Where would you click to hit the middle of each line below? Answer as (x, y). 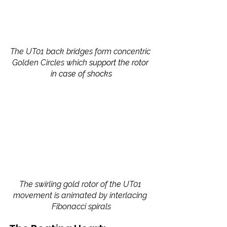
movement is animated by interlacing (81, 196)
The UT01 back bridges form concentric (81, 52)
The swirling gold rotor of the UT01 (81, 184)
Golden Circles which (50, 63)
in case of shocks (81, 74)
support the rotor (120, 63)
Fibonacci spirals (81, 207)
